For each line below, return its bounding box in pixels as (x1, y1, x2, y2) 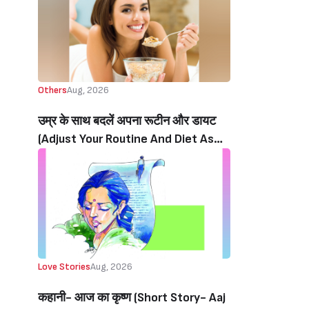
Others (38, 84, 67, 96)
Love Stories (38, 261, 90, 272)
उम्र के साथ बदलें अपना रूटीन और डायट (38, 114, 216, 128)
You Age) (38, 150, 85, 164)
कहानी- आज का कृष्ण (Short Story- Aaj (38, 290, 226, 305)
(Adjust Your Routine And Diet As (38, 132, 214, 146)
